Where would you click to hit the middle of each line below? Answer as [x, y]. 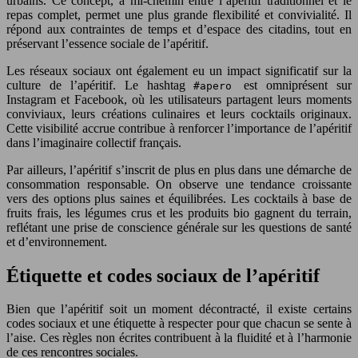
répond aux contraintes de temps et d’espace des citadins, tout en [179, 29]
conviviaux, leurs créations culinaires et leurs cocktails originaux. [179, 113]
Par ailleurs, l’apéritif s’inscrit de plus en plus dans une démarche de [179, 169]
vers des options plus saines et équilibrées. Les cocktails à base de [179, 198]
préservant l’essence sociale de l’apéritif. [107, 43]
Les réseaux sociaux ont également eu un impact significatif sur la [179, 70]
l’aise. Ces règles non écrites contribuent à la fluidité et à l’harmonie [179, 338]
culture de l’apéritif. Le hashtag [100, 85]
